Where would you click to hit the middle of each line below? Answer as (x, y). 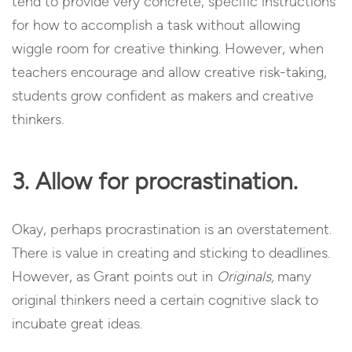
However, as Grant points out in (114, 276)
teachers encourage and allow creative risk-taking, (169, 72)
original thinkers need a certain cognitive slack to (165, 300)
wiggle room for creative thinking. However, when (168, 48)
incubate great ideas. (77, 323)
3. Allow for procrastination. (155, 181)
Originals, (247, 276)
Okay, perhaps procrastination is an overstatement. (172, 229)
